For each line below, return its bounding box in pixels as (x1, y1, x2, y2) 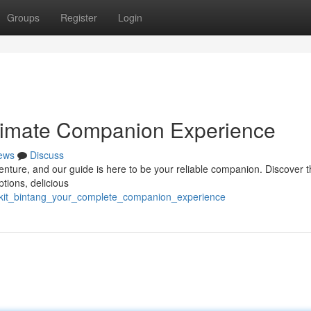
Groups (7, 10, 40, 24)
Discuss (30, 148, 64, 162)
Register (60, 10, 97, 24)
